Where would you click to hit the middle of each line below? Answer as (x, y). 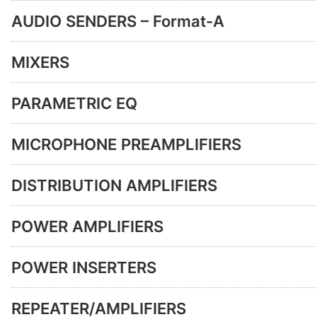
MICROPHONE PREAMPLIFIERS (126, 144)
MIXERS (40, 62)
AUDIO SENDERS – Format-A (118, 21)
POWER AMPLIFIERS (87, 226)
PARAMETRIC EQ (74, 103)
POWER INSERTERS (84, 267)
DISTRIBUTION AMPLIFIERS (114, 185)
